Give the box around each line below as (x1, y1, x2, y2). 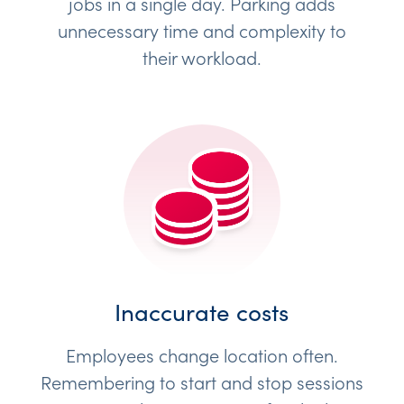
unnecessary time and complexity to (57, 16, 346, 42)
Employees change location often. (65, 342, 338, 368)
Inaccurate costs (115, 295, 289, 327)
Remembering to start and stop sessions (40, 369, 363, 395)
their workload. (142, 43, 262, 69)
